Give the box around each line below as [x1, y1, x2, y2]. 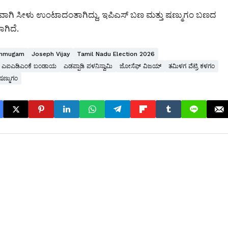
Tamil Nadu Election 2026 [77, 50, 155, 58]
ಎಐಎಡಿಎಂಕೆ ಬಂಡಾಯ [2, 63, 56, 70]
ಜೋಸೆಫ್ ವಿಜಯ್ [120, 63, 161, 70]
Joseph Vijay [32, 50, 70, 58]
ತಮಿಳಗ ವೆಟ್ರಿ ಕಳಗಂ [168, 63, 215, 70]
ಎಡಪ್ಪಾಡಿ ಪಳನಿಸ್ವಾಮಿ [64, 63, 112, 70]
